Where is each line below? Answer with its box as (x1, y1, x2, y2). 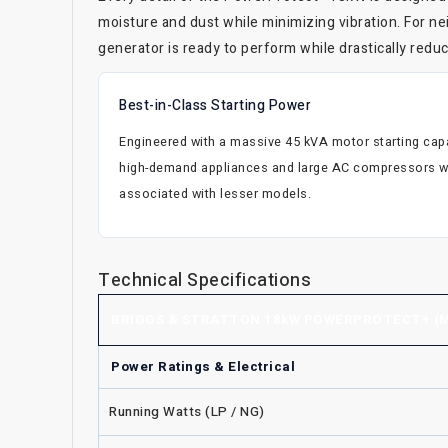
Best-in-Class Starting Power (119, 94, 311, 116)
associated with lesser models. (119, 184, 311, 203)
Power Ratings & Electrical (111, 356, 295, 377)
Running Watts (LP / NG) (109, 401, 265, 422)
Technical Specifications (98, 266, 311, 294)
